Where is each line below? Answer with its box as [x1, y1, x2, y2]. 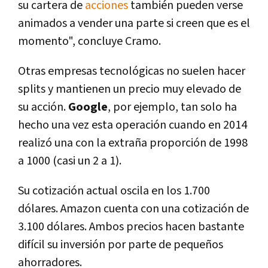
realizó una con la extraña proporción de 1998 [18, 135, 248, 151]
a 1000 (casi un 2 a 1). [18, 153, 121, 169]
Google [68, 99, 108, 115]
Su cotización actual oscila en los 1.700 [18, 183, 210, 199]
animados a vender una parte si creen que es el [18, 16, 250, 32]
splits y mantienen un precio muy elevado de [18, 81, 241, 98]
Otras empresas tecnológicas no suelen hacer [18, 63, 245, 80]
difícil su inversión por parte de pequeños [18, 237, 223, 253]
